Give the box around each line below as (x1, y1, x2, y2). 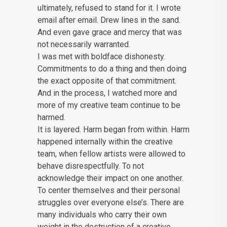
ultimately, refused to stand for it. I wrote (37, 3, 181, 13)
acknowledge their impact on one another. (37, 173, 183, 183)
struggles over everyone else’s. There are (37, 198, 184, 208)
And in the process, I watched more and (37, 88, 177, 98)
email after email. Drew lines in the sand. (37, 15, 180, 25)
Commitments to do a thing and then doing (37, 64, 186, 74)
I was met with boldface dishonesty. (37, 52, 165, 62)
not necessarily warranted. (37, 40, 130, 50)
